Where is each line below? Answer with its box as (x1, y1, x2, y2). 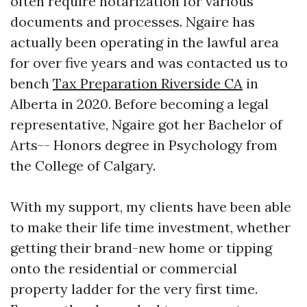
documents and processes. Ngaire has (10, 13, 255, 30)
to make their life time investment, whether (10, 219, 291, 236)
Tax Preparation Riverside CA (53, 75, 243, 92)
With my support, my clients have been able (10, 198, 291, 215)
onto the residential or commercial (10, 260, 237, 277)
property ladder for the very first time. (10, 280, 258, 297)
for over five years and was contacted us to (10, 54, 288, 71)
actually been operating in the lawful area (10, 34, 279, 51)
